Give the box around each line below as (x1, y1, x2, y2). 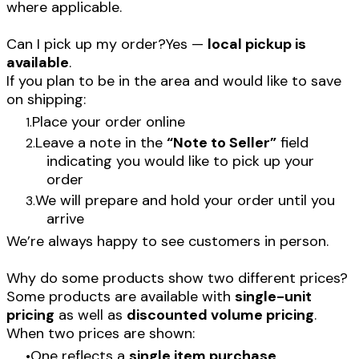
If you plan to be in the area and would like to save (6, 71, 341, 91)
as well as (54, 305, 127, 325)
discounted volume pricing (127, 305, 314, 325)
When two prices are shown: (6, 324, 195, 344)
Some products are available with (6, 287, 235, 307)
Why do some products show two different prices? (6, 268, 348, 288)
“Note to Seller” (167, 133, 276, 153)
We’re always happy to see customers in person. (6, 232, 329, 252)
